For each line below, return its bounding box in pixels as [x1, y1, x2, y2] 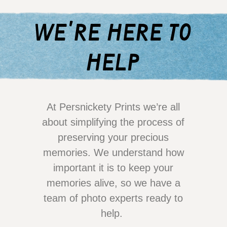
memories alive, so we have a [46, 177, 180, 188]
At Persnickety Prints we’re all [47, 101, 180, 112]
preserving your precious [58, 131, 169, 143]
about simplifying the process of [42, 116, 185, 128]
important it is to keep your [53, 162, 174, 173]
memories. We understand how [43, 146, 184, 158]
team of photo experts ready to [44, 192, 183, 204]
